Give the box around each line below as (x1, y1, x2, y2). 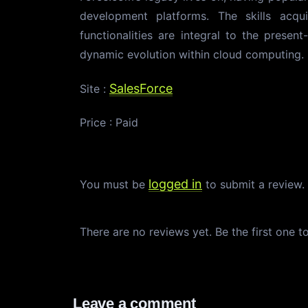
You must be (80, 177, 148, 191)
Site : (80, 82, 109, 96)
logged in (148, 177, 202, 191)
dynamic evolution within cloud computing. (80, 47, 304, 61)
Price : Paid (80, 115, 138, 129)
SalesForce (109, 81, 173, 96)
